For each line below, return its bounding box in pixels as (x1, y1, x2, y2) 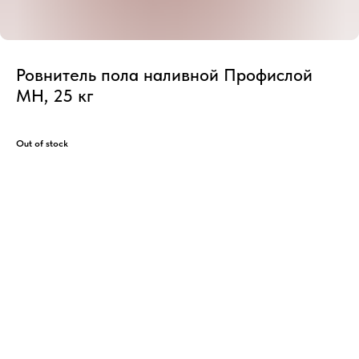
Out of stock (16, 138, 68, 149)
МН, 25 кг (16, 85, 94, 106)
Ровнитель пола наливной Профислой (16, 64, 313, 85)
